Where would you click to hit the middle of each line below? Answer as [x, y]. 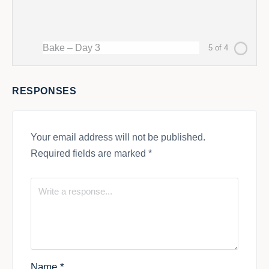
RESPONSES [44, 91]
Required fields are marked [89, 154]
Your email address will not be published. [118, 138]
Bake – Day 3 [71, 48]
